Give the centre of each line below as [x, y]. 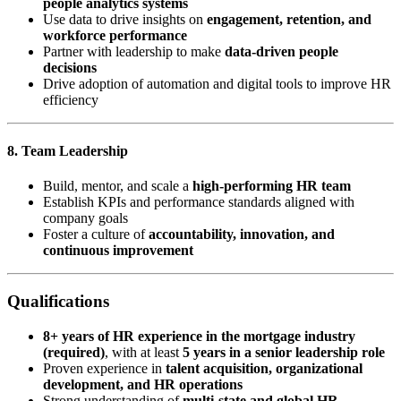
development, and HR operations [143, 384]
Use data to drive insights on [125, 19]
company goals [85, 218]
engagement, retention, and [289, 19]
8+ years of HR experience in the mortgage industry [199, 336]
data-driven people [282, 51]
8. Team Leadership [68, 150]
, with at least [144, 352]
